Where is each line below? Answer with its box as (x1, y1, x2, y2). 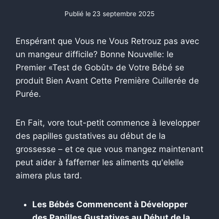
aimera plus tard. (16, 170, 82, 180)
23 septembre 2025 (92, 9, 155, 18)
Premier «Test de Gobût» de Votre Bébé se (16, 62, 184, 72)
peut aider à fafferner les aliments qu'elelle (16, 157, 184, 167)
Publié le (64, 9, 91, 18)
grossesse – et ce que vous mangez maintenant (16, 144, 203, 154)
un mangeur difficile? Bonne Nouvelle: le (16, 49, 174, 59)
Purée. (16, 88, 41, 99)
